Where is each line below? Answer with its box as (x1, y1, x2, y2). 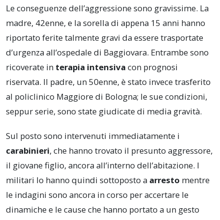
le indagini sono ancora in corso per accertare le (6, 189, 189, 201)
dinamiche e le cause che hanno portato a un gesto (6, 204, 199, 216)
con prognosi (126, 61, 178, 73)
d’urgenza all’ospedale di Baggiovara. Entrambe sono (6, 47, 209, 58)
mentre (180, 174, 210, 186)
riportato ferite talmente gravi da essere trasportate (6, 32, 203, 44)
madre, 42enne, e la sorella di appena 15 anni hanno (6, 17, 205, 29)
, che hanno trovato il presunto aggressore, (50, 145, 213, 157)
